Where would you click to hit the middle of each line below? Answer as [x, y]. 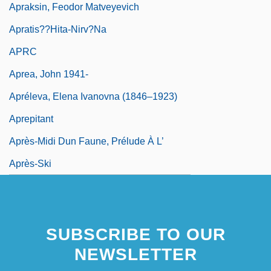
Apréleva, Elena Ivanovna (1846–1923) [93, 96]
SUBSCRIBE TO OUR [135, 234]
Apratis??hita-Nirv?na [58, 29]
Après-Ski [30, 163]
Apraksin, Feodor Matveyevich [74, 7]
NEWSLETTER [135, 254]
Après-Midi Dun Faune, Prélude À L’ [87, 141]
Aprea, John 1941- [49, 74]
